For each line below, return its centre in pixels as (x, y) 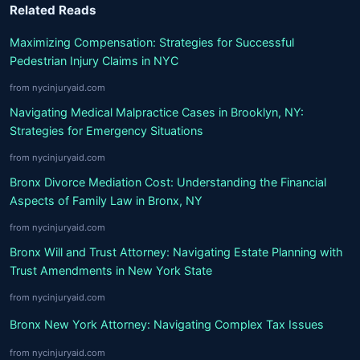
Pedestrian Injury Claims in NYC (94, 61)
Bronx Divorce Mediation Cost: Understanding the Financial (168, 182)
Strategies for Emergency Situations (106, 131)
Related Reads (53, 10)
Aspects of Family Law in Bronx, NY (106, 200)
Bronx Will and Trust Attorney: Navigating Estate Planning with (176, 252)
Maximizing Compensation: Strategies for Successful (152, 42)
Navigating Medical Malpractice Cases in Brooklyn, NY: (157, 112)
